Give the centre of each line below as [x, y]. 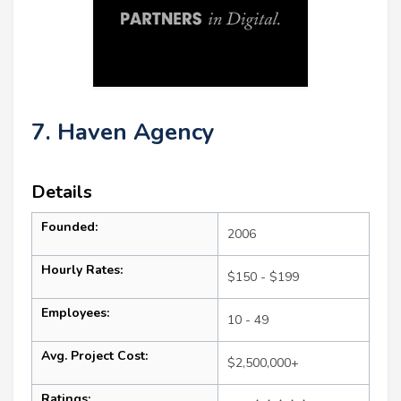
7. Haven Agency [123, 132]
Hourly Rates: [82, 269]
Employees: [75, 312]
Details [62, 192]
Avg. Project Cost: [94, 355]
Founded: [69, 226]
